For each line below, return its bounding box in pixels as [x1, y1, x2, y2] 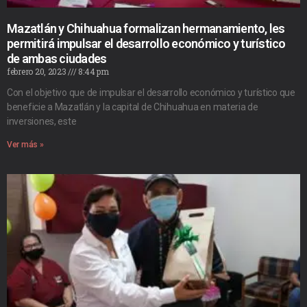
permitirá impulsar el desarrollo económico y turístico [7, 36, 286, 51]
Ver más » [7, 139, 44, 149]
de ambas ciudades [7, 51, 107, 66]
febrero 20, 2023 [7, 65, 69, 77]
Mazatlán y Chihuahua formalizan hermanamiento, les [7, 21, 285, 36]
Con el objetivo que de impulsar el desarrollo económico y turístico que [7, 86, 295, 98]
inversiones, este [7, 115, 77, 127]
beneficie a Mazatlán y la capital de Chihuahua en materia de [7, 101, 258, 112]
